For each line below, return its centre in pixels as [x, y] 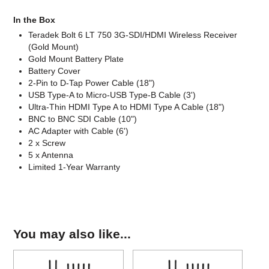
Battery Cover [55, 71]
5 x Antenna [51, 155]
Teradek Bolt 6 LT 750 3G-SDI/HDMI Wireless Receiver [133, 35]
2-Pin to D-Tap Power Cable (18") [92, 83]
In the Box [35, 20]
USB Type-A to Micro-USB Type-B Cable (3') [112, 95]
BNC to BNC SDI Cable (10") [83, 119]
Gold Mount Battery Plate [76, 59]
